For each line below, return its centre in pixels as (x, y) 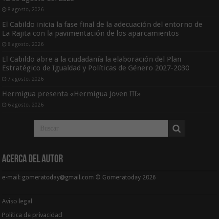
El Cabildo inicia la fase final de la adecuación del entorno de (102, 24)
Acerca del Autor (33, 159)
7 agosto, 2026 (26, 78)
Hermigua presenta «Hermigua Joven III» (72, 94)
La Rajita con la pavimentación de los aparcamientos (92, 33)
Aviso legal (18, 201)
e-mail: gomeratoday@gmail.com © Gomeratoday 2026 (79, 177)
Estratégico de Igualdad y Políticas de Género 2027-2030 (96, 68)
